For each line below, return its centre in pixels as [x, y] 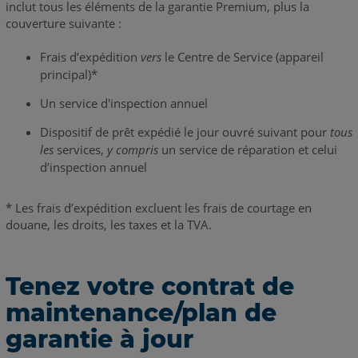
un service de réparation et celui [247, 149]
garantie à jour [99, 339]
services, [80, 149]
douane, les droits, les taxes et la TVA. [108, 224]
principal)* [68, 74]
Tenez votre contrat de [149, 286]
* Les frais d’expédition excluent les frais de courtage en [158, 207]
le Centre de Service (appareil [242, 56]
